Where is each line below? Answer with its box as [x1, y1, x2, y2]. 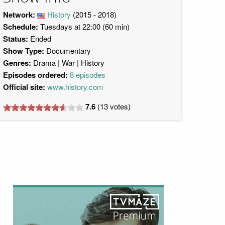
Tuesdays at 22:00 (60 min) [38, 21, 130, 32]
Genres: [3, 57, 31, 68]
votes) [108, 101, 131, 111]
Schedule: [3, 21, 38, 32]
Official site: [3, 81, 45, 92]
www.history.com [47, 81, 103, 92]
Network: [3, 9, 37, 20]
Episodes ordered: [3, 69, 68, 80]
